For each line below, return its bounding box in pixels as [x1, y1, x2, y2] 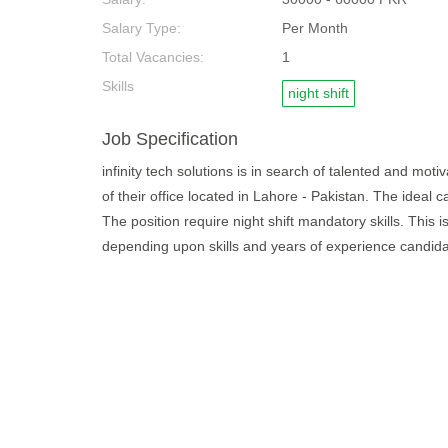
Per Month [282, 20, 348, 36]
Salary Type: [102, 20, 181, 36]
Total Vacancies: [102, 49, 204, 65]
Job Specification [102, 129, 238, 149]
